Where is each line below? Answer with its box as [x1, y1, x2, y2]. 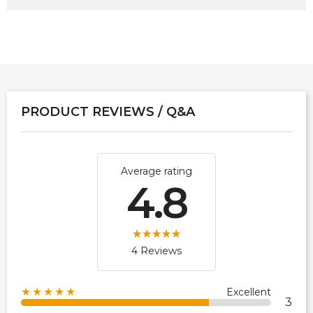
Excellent [226, 285, 271, 298]
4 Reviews [131, 244, 182, 257]
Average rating [121, 164, 192, 177]
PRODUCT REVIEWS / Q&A [21, 103, 195, 119]
